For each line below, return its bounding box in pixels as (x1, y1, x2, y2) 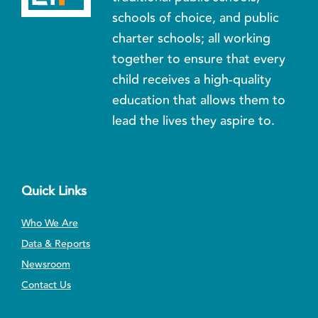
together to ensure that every (112, 48, 286, 69)
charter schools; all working (112, 28, 271, 48)
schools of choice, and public (112, 7, 280, 28)
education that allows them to (112, 89, 286, 110)
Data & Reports (21, 236, 90, 252)
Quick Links (21, 180, 87, 201)
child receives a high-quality (112, 69, 272, 89)
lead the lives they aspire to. (112, 110, 275, 131)
